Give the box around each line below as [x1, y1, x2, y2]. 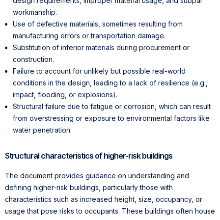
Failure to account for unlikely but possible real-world [13, 66, 186, 75]
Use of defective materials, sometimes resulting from [13, 19, 183, 28]
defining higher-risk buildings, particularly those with [5, 183, 173, 192]
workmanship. [13, 7, 57, 16]
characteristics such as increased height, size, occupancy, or [5, 194, 202, 203]
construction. [13, 55, 54, 63]
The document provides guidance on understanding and [5, 171, 189, 180]
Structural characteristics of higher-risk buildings [5, 150, 172, 161]
